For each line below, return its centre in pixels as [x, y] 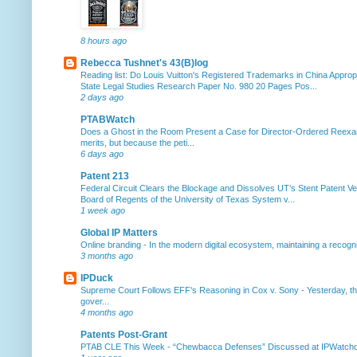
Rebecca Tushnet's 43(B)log [144, 63]
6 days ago [102, 153]
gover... [95, 301]
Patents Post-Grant [124, 334]
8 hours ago [104, 40]
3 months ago [107, 255]
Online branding [112, 244]
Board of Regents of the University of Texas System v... [188, 199]
